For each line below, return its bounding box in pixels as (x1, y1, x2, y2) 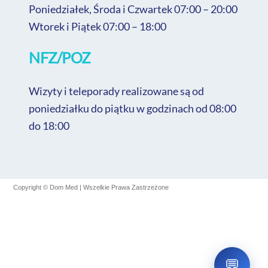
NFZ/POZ (29, 48, 91, 67)
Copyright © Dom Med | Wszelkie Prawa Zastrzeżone (13, 183, 169, 191)
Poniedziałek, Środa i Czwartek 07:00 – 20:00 (29, 2, 238, 16)
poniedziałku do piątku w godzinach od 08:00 (29, 101, 237, 115)
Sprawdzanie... (77, 46, 129, 56)
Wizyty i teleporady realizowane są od (29, 84, 205, 98)
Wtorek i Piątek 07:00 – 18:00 (29, 19, 167, 33)
